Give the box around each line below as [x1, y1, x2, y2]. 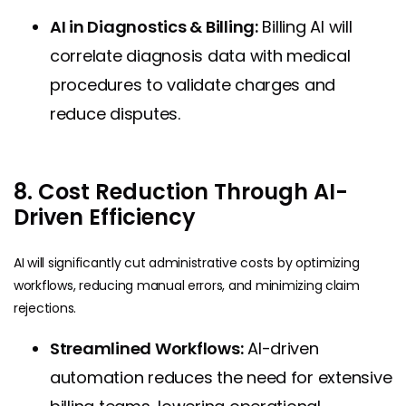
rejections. [14, 298, 77, 317]
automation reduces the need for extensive [50, 365, 392, 389]
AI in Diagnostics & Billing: [50, 14, 258, 38]
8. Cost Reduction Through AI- [14, 176, 348, 207]
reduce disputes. [50, 101, 180, 125]
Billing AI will [257, 14, 353, 38]
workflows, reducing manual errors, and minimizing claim [14, 275, 360, 295]
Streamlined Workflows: [50, 336, 244, 360]
